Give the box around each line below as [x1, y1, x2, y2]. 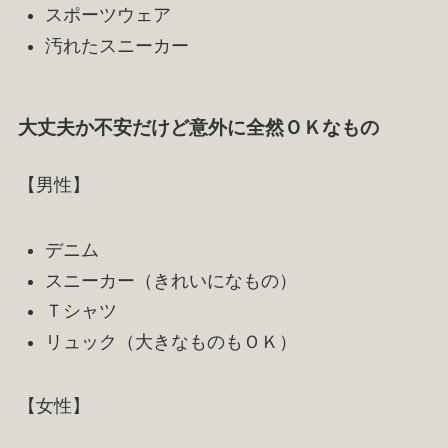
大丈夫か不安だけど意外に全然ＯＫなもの [17, 117, 379, 139]
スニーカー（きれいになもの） [44, 270, 297, 291]
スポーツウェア [44, 5, 171, 26]
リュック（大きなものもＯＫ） [44, 331, 297, 352]
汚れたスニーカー [44, 35, 189, 56]
